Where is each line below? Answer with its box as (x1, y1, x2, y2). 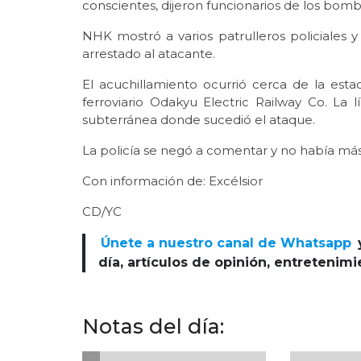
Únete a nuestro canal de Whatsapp (101, 234, 352, 251)
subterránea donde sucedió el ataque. (82, 111, 315, 127)
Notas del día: (82, 313, 224, 338)
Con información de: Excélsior (82, 172, 263, 189)
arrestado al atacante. (82, 45, 215, 61)
